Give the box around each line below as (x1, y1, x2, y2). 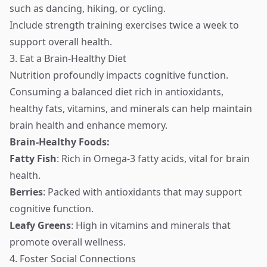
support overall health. (10, 35, 112, 48)
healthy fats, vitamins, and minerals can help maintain (10, 102, 252, 115)
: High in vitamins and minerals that (71, 219, 231, 232)
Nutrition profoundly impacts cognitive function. (10, 69, 228, 82)
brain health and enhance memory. (10, 119, 167, 132)
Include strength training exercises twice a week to (10, 18, 239, 32)
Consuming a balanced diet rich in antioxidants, (10, 85, 223, 98)
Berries (10, 185, 43, 198)
